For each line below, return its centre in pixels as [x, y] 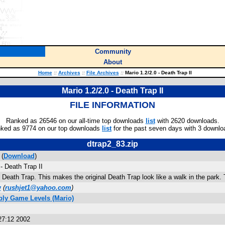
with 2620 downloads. [187, 121]
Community [113, 51]
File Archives [102, 73]
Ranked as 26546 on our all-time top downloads [76, 121]
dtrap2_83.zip [113, 144]
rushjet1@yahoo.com [38, 188]
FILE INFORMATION [113, 105]
